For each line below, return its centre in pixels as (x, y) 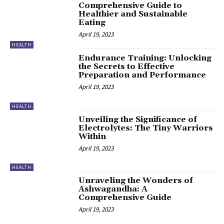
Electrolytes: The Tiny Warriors (146, 128)
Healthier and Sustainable (133, 14)
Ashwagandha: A (113, 189)
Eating (92, 22)
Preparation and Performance (142, 75)
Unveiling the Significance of (138, 119)
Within (92, 136)
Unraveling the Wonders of (136, 181)
